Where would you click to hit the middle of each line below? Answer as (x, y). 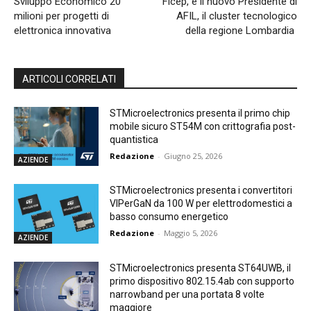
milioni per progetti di (61, 16)
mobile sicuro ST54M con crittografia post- (203, 126)
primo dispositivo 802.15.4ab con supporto (202, 281)
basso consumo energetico (169, 217)
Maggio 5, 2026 (191, 233)
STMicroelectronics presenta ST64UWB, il (201, 268)
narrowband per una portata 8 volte (187, 294)
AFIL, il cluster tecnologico (236, 16)
